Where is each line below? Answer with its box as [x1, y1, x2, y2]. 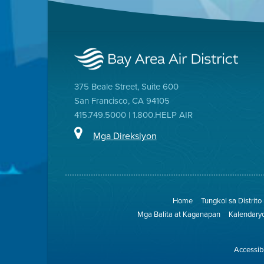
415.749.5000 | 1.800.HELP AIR [74, 108, 193, 121]
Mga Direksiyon [93, 128, 157, 143]
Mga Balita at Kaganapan [137, 209, 220, 220]
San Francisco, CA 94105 [74, 94, 170, 107]
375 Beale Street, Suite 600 [74, 80, 179, 93]
